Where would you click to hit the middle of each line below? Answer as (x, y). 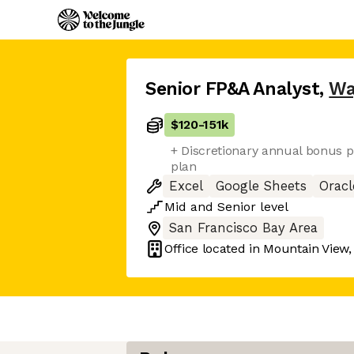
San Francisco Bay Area (243, 228)
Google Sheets (261, 186)
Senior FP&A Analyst (233, 89)
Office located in (214, 249)
